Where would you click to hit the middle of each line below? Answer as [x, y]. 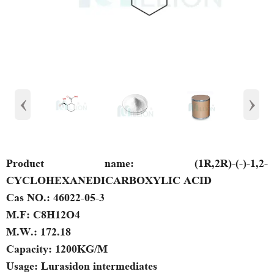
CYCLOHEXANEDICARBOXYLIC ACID [109, 180]
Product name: [100, 163]
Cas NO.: [30, 198]
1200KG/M [80, 249]
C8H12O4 [57, 215]
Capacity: [29, 249]
